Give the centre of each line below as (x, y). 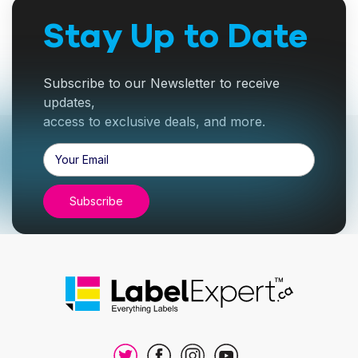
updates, (69, 102)
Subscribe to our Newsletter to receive (161, 83)
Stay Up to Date (175, 36)
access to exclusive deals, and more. (154, 121)
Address (65, 168)
